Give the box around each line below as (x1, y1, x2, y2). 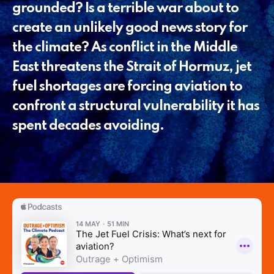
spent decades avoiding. (12, 119, 164, 133)
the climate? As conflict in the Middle (12, 40, 237, 54)
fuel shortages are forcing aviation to (12, 80, 242, 94)
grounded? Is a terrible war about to (12, 1, 239, 15)
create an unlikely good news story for (12, 21, 247, 35)
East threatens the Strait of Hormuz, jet (12, 60, 251, 74)
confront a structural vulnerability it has (12, 99, 259, 113)
